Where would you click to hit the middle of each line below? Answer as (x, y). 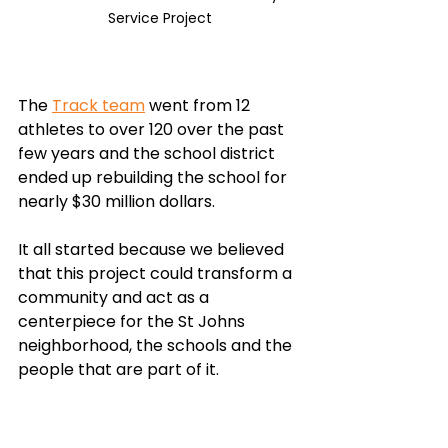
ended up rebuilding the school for (154, 178)
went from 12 (199, 106)
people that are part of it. (118, 370)
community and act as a (115, 298)
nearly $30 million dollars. (118, 202)
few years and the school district (148, 154)
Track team (98, 106)
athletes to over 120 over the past (153, 130)
